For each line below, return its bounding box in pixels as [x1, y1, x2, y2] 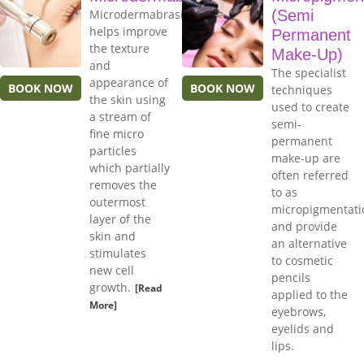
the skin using [89, 92, 166, 108]
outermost [89, 194, 145, 210]
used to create [271, 99, 349, 115]
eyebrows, [271, 304, 326, 320]
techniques [271, 82, 332, 98]
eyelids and [271, 321, 334, 337]
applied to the [271, 287, 348, 303]
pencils [271, 270, 310, 286]
